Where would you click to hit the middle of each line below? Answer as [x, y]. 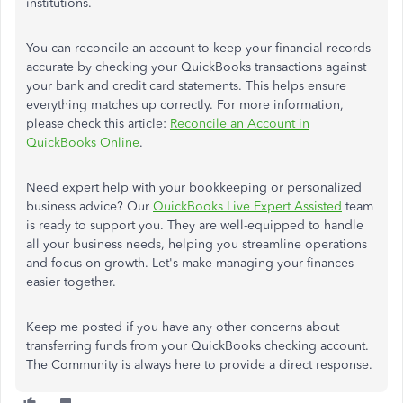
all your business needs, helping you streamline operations [197, 244]
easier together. [71, 282]
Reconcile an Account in [240, 123]
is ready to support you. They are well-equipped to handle [195, 225]
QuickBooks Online [83, 142]
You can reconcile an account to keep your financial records [198, 48]
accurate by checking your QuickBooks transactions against [196, 67]
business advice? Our [90, 206]
